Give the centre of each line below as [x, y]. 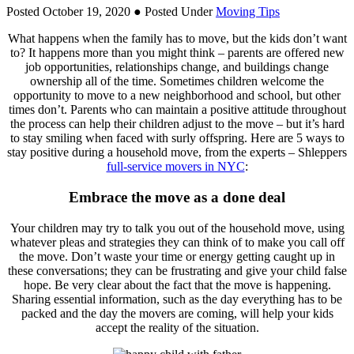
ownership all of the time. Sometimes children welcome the [177, 81]
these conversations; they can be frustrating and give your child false [177, 270]
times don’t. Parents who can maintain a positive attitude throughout [177, 110]
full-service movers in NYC [175, 167]
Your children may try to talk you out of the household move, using [177, 228]
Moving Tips [248, 12]
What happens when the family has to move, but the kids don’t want [177, 39]
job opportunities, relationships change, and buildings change [177, 67]
